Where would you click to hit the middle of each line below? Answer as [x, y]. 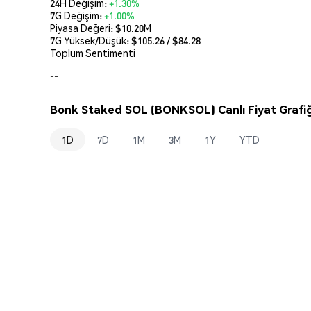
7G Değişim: [77, 15]
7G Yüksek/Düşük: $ [94, 40]
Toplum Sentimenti [93, 52]
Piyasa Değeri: [83, 27]
